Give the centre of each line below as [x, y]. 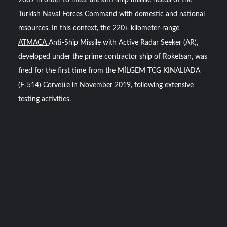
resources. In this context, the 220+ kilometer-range [99, 29]
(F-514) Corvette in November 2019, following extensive [106, 85]
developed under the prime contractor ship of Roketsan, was [113, 57]
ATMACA [34, 43]
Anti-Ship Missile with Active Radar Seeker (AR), [124, 43]
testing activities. [45, 100]
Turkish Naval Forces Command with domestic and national [112, 14]
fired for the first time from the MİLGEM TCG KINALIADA [109, 71]
